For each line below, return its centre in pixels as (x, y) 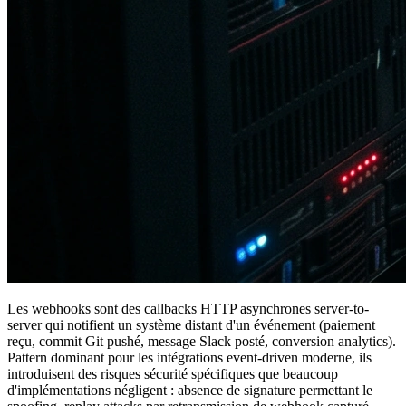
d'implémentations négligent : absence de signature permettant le (190, 390)
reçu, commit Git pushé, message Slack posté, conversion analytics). (202, 341)
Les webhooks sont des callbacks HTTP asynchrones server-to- (188, 308)
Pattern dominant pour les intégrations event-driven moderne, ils (189, 357)
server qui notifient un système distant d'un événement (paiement (191, 324)
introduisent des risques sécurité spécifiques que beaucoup (173, 373)
